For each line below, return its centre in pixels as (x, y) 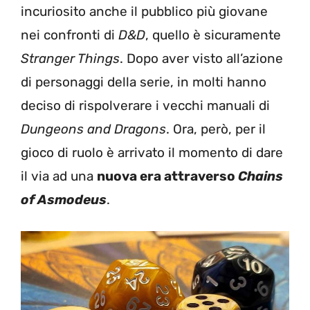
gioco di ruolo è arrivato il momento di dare (152, 152)
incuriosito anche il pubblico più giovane (144, 11)
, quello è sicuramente (213, 35)
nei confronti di (68, 35)
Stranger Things (70, 58)
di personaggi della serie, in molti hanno (144, 82)
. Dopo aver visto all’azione (201, 58)
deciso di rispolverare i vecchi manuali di (145, 105)
